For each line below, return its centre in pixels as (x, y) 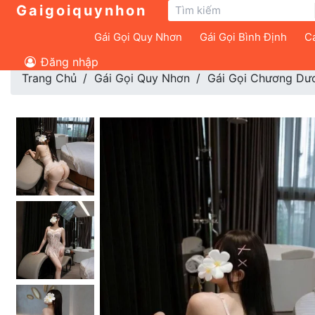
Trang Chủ (49, 78)
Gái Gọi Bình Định (243, 37)
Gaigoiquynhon (82, 11)
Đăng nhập (68, 62)
